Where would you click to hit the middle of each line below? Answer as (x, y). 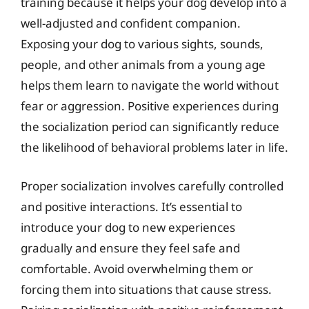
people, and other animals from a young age (143, 64)
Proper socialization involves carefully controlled (152, 186)
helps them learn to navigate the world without (150, 85)
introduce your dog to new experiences (128, 227)
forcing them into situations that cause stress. (146, 289)
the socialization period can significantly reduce (150, 127)
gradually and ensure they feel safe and (130, 248)
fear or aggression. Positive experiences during (150, 106)
